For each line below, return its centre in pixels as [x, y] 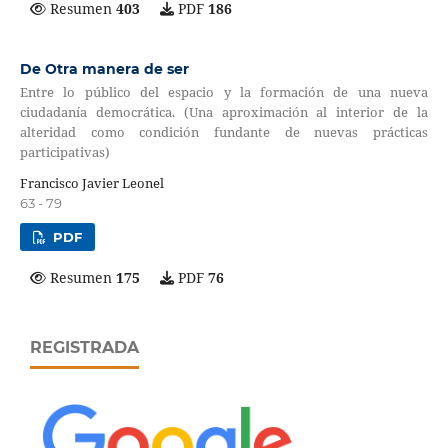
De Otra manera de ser [104, 68]
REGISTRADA [84, 348]
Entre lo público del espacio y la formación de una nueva [224, 91]
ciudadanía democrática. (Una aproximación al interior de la [224, 111]
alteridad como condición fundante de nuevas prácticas [224, 131]
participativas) [64, 151]
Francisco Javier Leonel [91, 183]
